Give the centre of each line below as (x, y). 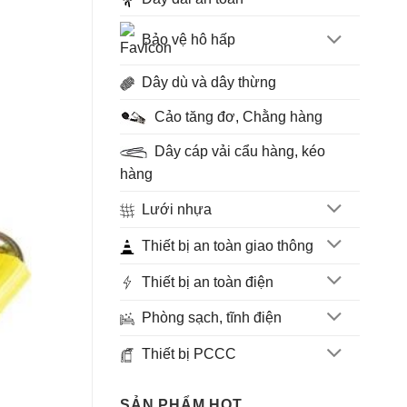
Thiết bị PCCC (189, 354)
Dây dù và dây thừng (209, 83)
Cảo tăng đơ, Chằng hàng (238, 117)
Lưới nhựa (177, 210)
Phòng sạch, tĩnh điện (212, 318)
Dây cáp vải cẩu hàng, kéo (240, 152)
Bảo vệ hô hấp (189, 39)
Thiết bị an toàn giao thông (228, 245)
